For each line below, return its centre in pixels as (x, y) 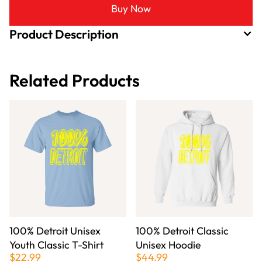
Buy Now (131, 8)
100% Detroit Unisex (55, 231)
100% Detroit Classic (182, 231)
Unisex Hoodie (168, 245)
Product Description (64, 34)
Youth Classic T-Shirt (56, 245)
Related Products (75, 80)
